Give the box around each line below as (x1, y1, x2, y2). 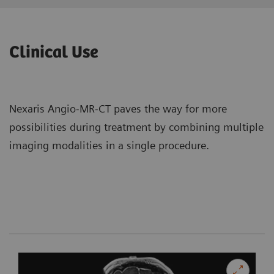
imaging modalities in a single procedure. (9, 138, 209, 152)
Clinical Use (9, 42, 98, 62)
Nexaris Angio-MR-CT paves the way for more (9, 102, 227, 115)
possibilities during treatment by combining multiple (9, 120, 264, 133)
